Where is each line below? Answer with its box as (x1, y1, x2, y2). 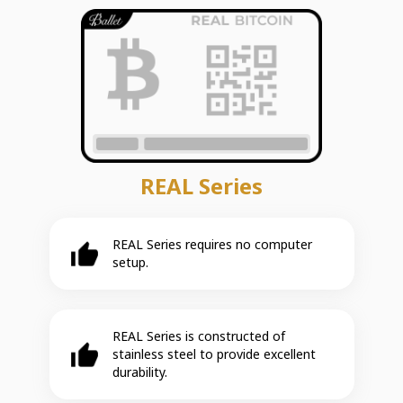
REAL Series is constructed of (112, 327, 285, 345)
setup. (112, 253, 148, 271)
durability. (112, 363, 167, 381)
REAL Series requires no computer (112, 235, 312, 253)
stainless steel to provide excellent (112, 345, 316, 363)
